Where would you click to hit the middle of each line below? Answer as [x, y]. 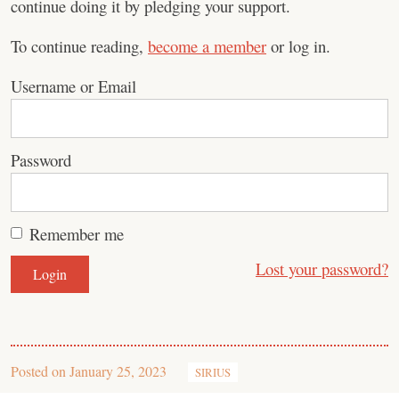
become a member [207, 46]
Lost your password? [322, 269]
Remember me [77, 234]
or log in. [298, 46]
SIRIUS [213, 372]
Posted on [40, 371]
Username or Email [73, 86]
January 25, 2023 [118, 371]
